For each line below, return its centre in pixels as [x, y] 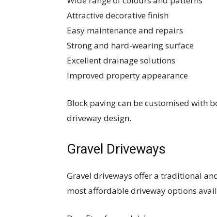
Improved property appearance [127, 75]
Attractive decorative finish [118, 15]
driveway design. [99, 118]
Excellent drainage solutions [121, 60]
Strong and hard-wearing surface [130, 45]
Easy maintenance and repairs [125, 30]
